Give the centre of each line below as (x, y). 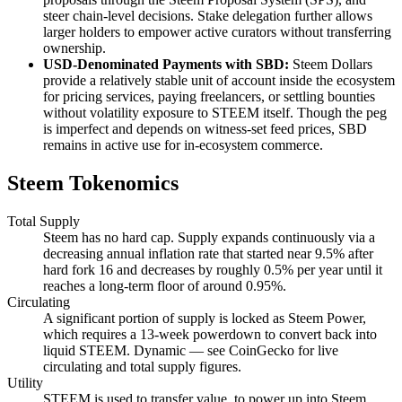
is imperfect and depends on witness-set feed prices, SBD (205, 129)
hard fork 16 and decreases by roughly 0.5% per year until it (213, 270)
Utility (25, 383)
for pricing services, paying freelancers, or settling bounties (209, 97)
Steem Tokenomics (93, 184)
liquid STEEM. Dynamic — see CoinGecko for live (191, 351)
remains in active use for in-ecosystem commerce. (183, 145)
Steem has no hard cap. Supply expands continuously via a (209, 238)
